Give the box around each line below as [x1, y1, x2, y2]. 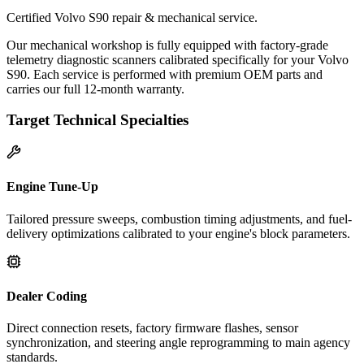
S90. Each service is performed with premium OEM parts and [6, 67, 323, 81]
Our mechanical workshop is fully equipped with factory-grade [6, 37, 328, 52]
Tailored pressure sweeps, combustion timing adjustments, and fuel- [6, 211, 352, 226]
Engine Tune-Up [6, 180, 98, 194]
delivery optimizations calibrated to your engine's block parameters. [6, 226, 350, 240]
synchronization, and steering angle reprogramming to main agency [6, 336, 350, 350]
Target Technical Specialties [6, 111, 188, 129]
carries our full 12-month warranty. [6, 81, 184, 96]
